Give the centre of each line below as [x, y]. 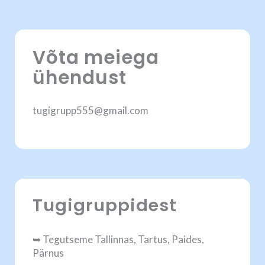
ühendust [80, 77]
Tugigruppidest [105, 205]
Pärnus [48, 253]
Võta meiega [96, 57]
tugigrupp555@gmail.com [91, 110]
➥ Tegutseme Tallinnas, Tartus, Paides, [118, 239]
